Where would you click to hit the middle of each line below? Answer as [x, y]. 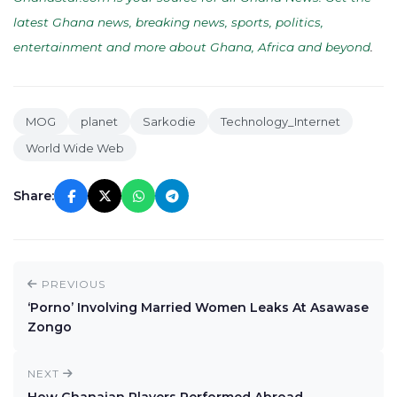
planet [99, 121]
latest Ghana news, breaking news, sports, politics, [168, 22]
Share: [34, 196]
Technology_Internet [280, 121]
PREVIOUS [72, 284]
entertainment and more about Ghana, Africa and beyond [192, 47]
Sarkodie [169, 121]
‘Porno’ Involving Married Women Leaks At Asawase [198, 307]
